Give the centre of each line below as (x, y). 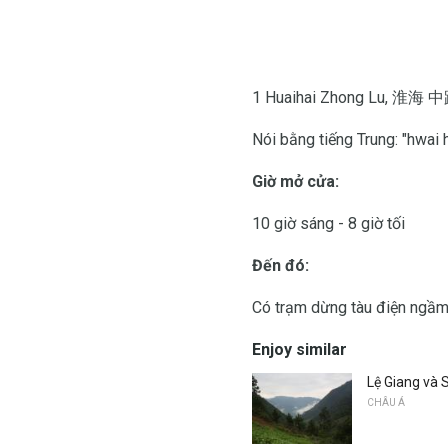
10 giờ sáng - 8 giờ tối (328, 223)
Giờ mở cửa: (295, 181)
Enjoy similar (299, 349)
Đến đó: (280, 265)
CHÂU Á (386, 402)
